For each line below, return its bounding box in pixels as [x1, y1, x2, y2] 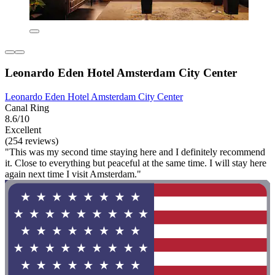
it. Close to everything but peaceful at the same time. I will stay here [5, 157, 266, 168]
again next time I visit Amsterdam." [5, 168, 141, 179]
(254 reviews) [5, 135, 58, 146]
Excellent [5, 124, 41, 135]
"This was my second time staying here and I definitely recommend [5, 146, 265, 157]
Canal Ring [5, 102, 49, 113]
